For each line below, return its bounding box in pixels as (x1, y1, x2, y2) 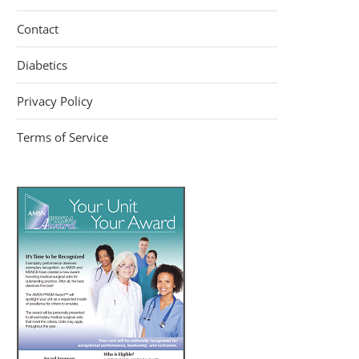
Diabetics (17, 57, 67, 73)
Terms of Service (17, 129, 108, 145)
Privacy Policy (17, 93, 93, 109)
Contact (17, 21, 58, 37)
